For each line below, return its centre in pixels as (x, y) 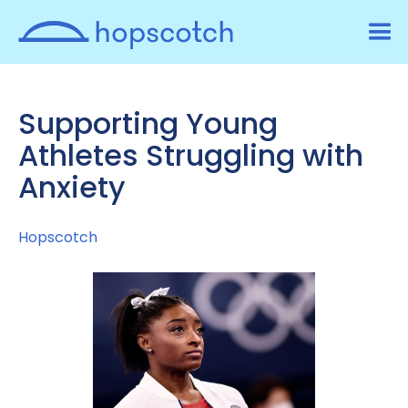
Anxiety (72, 187)
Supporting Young (148, 123)
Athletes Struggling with (191, 155)
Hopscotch (58, 237)
